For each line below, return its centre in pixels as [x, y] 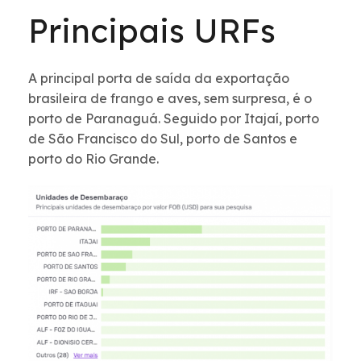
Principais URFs [152, 30]
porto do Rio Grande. [95, 158]
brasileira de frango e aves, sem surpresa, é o [170, 98]
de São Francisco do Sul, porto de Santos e [163, 138]
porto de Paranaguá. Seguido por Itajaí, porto [174, 118]
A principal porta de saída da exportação [159, 78]
